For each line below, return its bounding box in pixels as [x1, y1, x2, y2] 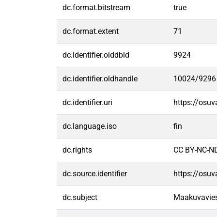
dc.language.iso [62, 122, 117, 131]
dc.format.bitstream [62, 3, 130, 12]
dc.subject [62, 193, 97, 202]
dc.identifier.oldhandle [62, 74, 138, 83]
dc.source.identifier [62, 169, 127, 178]
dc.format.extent [62, 27, 119, 36]
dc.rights [62, 145, 92, 155]
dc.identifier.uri [62, 98, 112, 107]
